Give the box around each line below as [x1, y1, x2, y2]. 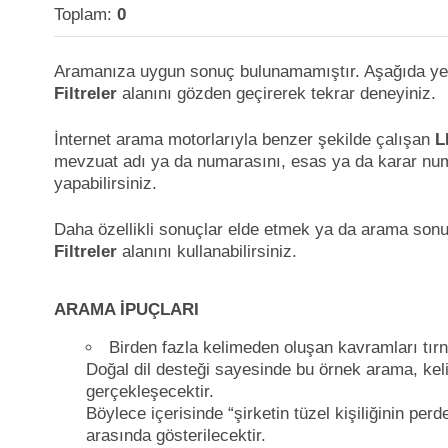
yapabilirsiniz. [54, 174, 157, 193]
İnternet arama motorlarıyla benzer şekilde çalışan [54, 130, 435, 149]
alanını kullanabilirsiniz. [117, 242, 297, 261]
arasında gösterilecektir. [86, 426, 266, 445]
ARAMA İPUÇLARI [54, 300, 199, 319]
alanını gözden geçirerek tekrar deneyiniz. [117, 84, 436, 103]
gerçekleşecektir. [86, 382, 214, 401]
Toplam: [54, 5, 117, 24]
